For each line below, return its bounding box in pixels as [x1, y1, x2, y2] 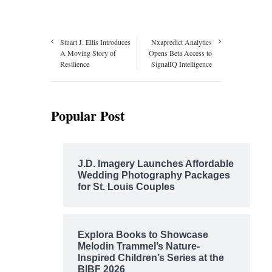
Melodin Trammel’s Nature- [77, 241, 200, 252]
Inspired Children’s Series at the [77, 253, 224, 263]
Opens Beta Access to [149, 48, 212, 58]
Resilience [60, 59, 89, 69]
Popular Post [51, 106, 124, 126]
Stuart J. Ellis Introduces [60, 37, 131, 47]
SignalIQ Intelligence [151, 59, 212, 69]
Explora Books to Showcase [77, 229, 208, 240]
